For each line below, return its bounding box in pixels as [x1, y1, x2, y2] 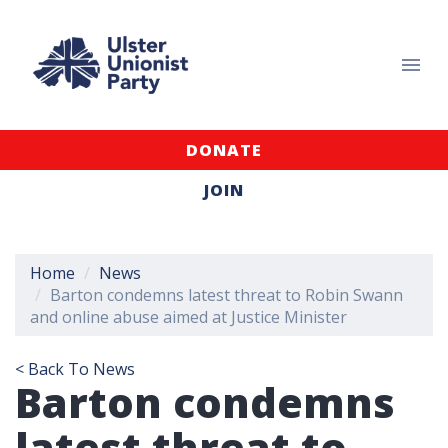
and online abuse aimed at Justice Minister [30, 306, 347, 328]
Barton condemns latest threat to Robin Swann [50, 284, 403, 306]
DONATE [186, 139, 262, 161]
